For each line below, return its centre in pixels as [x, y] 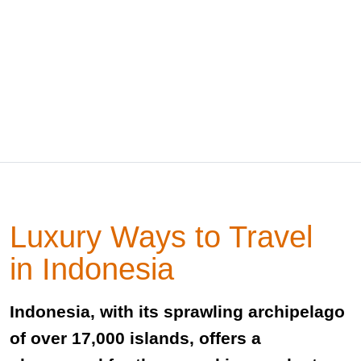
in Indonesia [92, 269]
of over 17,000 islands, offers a [135, 338]
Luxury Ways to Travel [161, 237]
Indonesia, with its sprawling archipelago [177, 311]
